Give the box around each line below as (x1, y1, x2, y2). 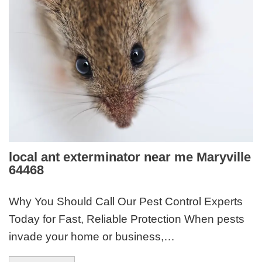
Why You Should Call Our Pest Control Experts (9, 195, 243, 208)
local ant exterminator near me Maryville (9, 150, 251, 165)
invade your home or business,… (9, 230, 175, 243)
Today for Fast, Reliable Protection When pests (9, 212, 245, 225)
